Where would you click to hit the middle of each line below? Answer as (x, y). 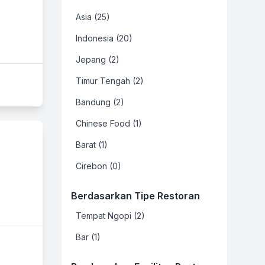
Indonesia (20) (104, 38)
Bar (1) (88, 237)
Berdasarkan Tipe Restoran (135, 196)
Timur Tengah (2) (110, 81)
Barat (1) (92, 145)
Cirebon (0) (98, 166)
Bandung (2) (100, 102)
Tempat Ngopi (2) (110, 216)
